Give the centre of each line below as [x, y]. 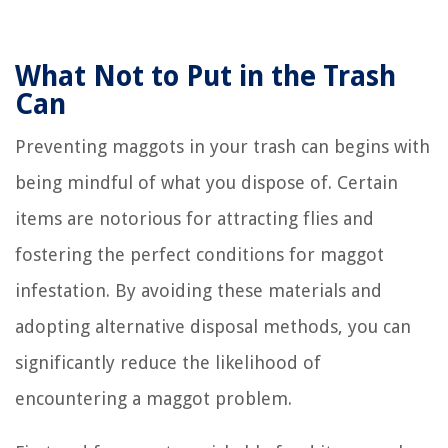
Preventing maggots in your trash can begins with [222, 147]
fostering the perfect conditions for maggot [199, 255]
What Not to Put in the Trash [205, 77]
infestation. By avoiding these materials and [198, 291]
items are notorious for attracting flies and [194, 219]
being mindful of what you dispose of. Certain [206, 183]
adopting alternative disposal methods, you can [213, 327]
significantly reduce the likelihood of [168, 363]
